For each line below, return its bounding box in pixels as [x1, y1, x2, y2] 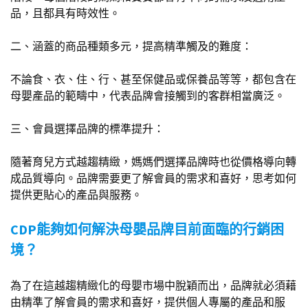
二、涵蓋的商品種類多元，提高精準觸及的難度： [10, 39, 252, 54]
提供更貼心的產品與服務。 [10, 188, 142, 202]
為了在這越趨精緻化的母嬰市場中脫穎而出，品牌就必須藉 [10, 278, 296, 293]
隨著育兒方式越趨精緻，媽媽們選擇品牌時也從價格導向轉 [10, 155, 296, 169]
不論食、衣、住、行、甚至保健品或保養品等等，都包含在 [10, 72, 296, 87]
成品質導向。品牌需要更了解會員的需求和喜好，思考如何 [10, 171, 296, 186]
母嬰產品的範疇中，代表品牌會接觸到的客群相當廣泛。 [10, 89, 285, 103]
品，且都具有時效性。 [10, 6, 120, 21]
